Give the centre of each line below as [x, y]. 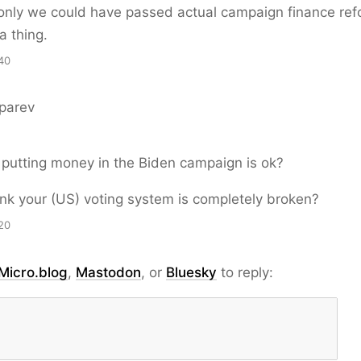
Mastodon [108, 272]
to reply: [245, 272]
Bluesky [191, 272]
